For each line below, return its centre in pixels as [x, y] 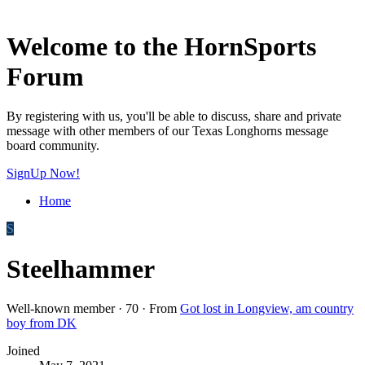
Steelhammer [81, 268]
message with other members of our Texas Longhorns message [167, 131]
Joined [23, 351]
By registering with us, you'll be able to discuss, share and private [174, 117]
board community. [53, 146]
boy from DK [42, 323]
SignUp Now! [43, 174]
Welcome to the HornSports [161, 46]
